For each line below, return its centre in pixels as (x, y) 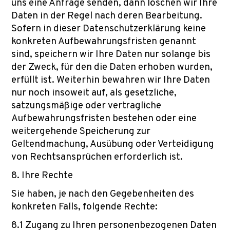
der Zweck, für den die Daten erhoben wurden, (112, 67)
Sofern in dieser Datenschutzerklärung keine (109, 29)
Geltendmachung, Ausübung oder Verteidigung (113, 144)
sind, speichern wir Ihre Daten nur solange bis (111, 54)
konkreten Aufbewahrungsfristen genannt (104, 42)
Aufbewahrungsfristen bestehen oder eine (104, 119)
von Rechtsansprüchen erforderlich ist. (97, 157)
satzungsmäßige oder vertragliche (86, 106)
